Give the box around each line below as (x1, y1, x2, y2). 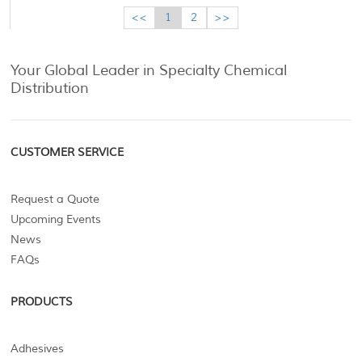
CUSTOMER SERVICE (11, 145, 124, 160)
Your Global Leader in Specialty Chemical (11, 61, 288, 80)
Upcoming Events (11, 213, 102, 227)
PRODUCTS (11, 295, 74, 309)
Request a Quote (11, 192, 100, 207)
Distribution (11, 79, 90, 98)
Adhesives (11, 342, 65, 356)
